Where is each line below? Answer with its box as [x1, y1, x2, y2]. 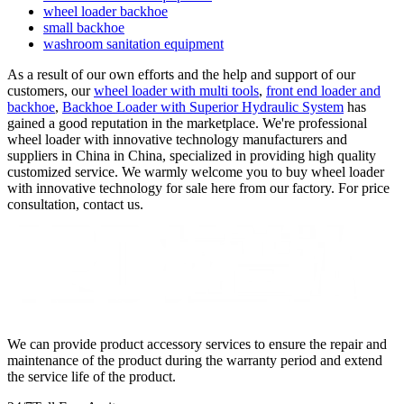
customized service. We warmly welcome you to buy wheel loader [7, 163, 384, 179]
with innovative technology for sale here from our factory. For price [7, 179, 390, 196]
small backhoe [43, 19, 124, 35]
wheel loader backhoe [43, 3, 168, 19]
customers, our [7, 82, 94, 98]
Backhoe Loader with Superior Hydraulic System [62, 98, 344, 115]
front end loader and [266, 82, 381, 98]
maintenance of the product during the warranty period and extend [7, 352, 382, 368]
